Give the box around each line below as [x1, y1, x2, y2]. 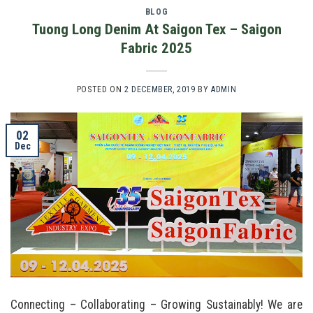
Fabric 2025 [121, 39, 192, 57]
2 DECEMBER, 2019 [124, 84, 196, 94]
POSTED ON [76, 84, 124, 94]
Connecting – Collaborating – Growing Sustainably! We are [10, 297, 303, 312]
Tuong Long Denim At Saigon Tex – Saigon [31, 20, 282, 38]
